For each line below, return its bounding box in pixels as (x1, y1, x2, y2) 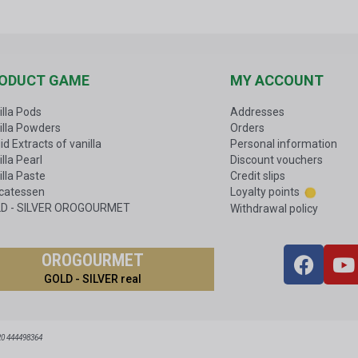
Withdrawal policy (229, 202, 318, 216)
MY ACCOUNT (229, 72, 324, 89)
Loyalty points (229, 185, 300, 199)
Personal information (229, 137, 337, 151)
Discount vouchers (229, 153, 323, 167)
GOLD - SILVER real (44, 272, 142, 286)
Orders (229, 121, 265, 135)
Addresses (229, 105, 284, 119)
